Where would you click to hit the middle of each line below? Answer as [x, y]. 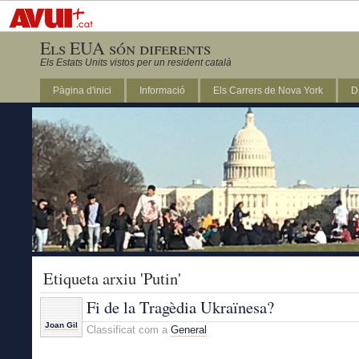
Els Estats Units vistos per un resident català [136, 63]
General [189, 330]
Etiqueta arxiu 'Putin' [112, 278]
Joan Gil [61, 325]
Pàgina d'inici [82, 91]
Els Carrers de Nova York [268, 91]
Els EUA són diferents [125, 48]
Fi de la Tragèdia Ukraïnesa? [180, 307]
